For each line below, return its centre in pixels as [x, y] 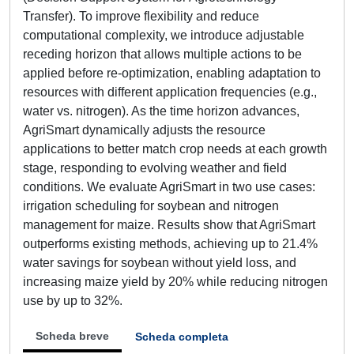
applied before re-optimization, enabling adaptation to [172, 73]
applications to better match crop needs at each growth [175, 149]
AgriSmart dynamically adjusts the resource [144, 130]
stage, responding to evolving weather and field [155, 168]
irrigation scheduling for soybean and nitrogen [151, 206]
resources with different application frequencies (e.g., [170, 92]
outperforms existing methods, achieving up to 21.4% [170, 244]
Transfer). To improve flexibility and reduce [141, 16]
